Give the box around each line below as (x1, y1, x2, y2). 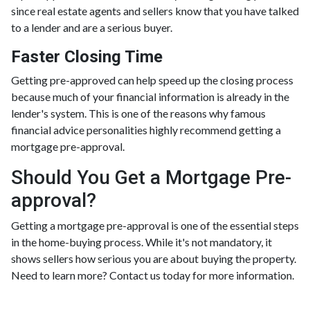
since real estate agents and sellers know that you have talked (11, 3, 299, 17)
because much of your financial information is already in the (11, 89, 289, 103)
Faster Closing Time (11, 46, 163, 66)
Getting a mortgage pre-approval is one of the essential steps (11, 218, 299, 232)
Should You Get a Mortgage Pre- (11, 165, 291, 189)
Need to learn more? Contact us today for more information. (11, 268, 294, 282)
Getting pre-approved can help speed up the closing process (11, 73, 293, 86)
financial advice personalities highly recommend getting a (11, 122, 281, 136)
